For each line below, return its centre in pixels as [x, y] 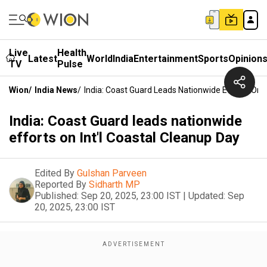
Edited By [55, 173]
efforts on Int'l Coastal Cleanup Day [124, 138]
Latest [43, 58]
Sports [213, 58]
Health [72, 53]
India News [56, 90]
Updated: [207, 196]
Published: [57, 196]
